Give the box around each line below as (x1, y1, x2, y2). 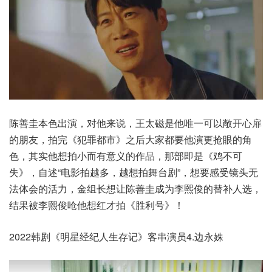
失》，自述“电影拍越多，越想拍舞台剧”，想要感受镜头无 (9, 165, 258, 179)
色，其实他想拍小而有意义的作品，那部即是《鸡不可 (9, 148, 242, 163)
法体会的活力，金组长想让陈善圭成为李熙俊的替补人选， (9, 181, 262, 195)
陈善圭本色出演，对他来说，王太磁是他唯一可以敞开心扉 (9, 115, 262, 130)
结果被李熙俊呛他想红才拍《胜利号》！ (9, 197, 184, 212)
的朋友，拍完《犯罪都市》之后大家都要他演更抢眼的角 (9, 132, 252, 146)
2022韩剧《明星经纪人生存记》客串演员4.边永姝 (9, 229, 223, 243)
